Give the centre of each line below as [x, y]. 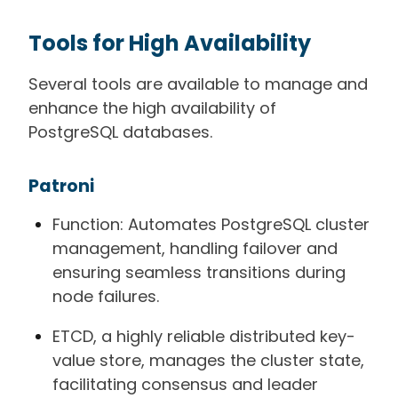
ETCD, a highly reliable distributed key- [204, 336]
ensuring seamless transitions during [199, 272]
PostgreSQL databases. [120, 131]
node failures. [106, 296]
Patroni [61, 186]
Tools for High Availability [170, 43]
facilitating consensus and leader [185, 384]
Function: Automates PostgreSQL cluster [211, 224]
